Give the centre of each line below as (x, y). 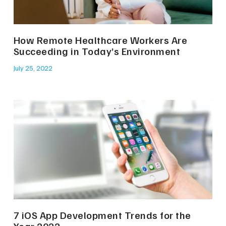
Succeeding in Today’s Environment (97, 51)
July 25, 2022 (33, 68)
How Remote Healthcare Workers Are (100, 40)
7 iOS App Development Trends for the (102, 215)
